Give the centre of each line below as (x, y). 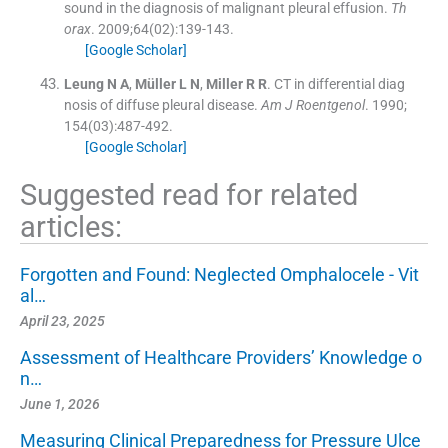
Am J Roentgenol (312, 104)
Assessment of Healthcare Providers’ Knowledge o (221, 357)
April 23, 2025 (62, 320)
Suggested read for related (189, 194)
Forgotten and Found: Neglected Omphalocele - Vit (219, 274)
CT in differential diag (339, 83)
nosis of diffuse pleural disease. (160, 104)
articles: (71, 226)
